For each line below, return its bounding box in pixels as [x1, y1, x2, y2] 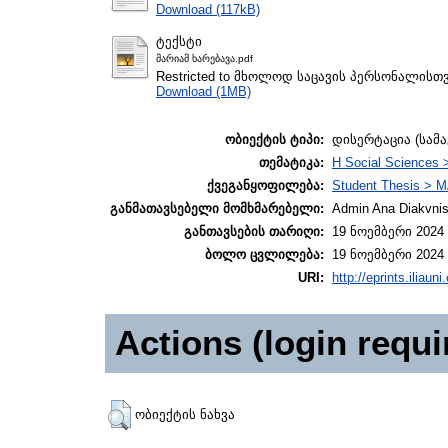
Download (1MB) [156, 83, 251, 99]
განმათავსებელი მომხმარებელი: [110, 201, 324, 217]
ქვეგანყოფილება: [207, 178, 324, 194]
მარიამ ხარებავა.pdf [156, 52, 253, 64]
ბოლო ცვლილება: [205, 247, 324, 263]
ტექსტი [156, 33, 202, 49]
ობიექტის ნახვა [135, 407, 235, 423]
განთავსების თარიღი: [184, 224, 324, 240]
